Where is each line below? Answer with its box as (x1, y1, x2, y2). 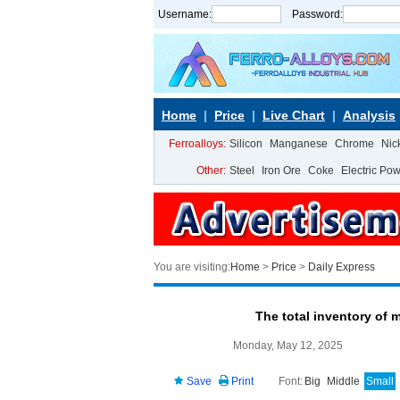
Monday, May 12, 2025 (232, 339, 343, 352)
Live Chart (262, 108, 325, 122)
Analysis (343, 108, 396, 122)
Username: (158, 8, 212, 21)
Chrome (335, 137, 374, 150)
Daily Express (308, 261, 375, 273)
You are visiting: (154, 261, 230, 273)
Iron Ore (262, 164, 301, 177)
